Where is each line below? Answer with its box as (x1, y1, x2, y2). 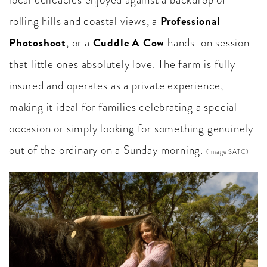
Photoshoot (9, 34, 67, 52)
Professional (160, 13, 221, 30)
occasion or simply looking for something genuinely (9, 120, 253, 137)
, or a (66, 35, 93, 51)
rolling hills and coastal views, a (9, 13, 161, 30)
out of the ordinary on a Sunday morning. (9, 142, 206, 159)
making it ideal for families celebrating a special (9, 99, 237, 116)
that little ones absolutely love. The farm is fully (9, 56, 235, 73)
